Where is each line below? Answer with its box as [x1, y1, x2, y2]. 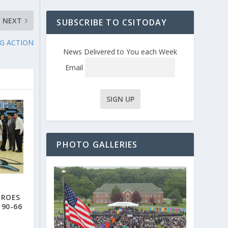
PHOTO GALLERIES [56, 138, 138, 150]
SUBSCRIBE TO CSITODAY [56, 17, 167, 28]
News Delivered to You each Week [63, 47, 178, 57]
